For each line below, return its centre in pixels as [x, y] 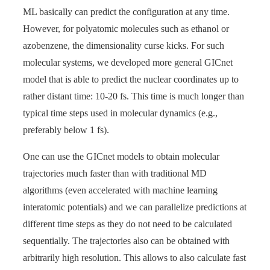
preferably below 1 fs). [66, 130]
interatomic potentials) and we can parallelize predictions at [135, 207]
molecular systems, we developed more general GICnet [128, 63]
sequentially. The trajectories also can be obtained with [126, 241]
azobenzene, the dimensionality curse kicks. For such [124, 46]
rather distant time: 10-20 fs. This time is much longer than [133, 96]
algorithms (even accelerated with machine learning [120, 190]
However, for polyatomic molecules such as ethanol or [126, 29]
